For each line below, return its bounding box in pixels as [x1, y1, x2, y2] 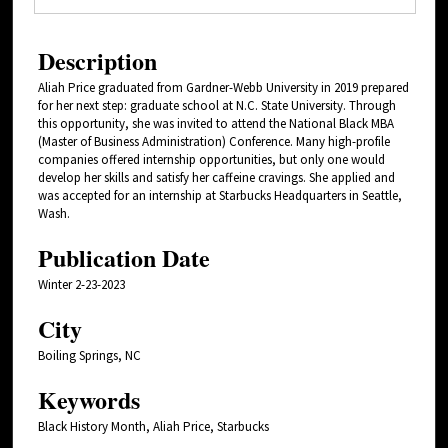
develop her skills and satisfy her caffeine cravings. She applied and [38, 168, 395, 186]
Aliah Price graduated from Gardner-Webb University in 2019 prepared [38, 78, 409, 96]
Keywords [38, 381, 140, 417]
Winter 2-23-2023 [38, 275, 125, 293]
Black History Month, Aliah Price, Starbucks [38, 417, 269, 435]
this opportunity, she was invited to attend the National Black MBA [38, 114, 394, 132]
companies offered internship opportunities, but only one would [38, 150, 385, 168]
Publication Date [38, 239, 210, 275]
